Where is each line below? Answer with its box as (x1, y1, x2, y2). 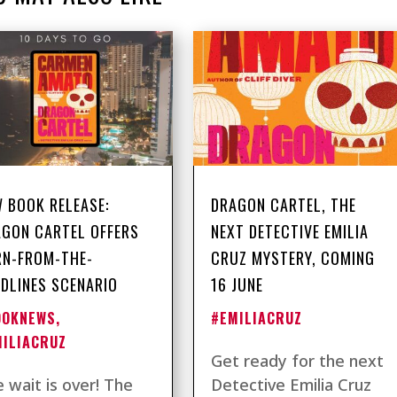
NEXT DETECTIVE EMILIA (210, 219, 369, 243)
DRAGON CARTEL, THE (210, 192, 356, 216)
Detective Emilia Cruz (210, 373, 371, 395)
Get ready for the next (210, 349, 384, 371)
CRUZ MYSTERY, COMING (210, 245, 375, 269)
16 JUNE (210, 272, 263, 296)
